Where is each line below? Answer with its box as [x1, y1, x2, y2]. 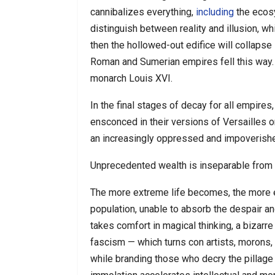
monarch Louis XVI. [90, 72, 172, 84]
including [196, 6, 234, 18]
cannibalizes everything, [90, 6, 196, 18]
